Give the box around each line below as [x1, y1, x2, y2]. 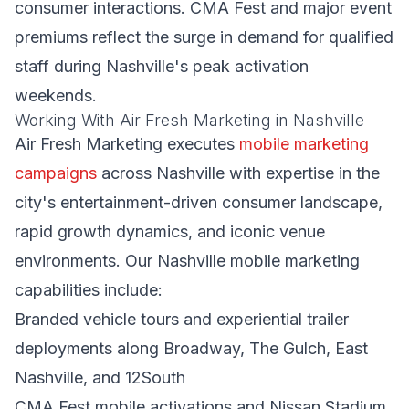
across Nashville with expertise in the [97, 163, 380, 183]
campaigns [15, 163, 97, 183]
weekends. [15, 86, 97, 105]
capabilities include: [15, 280, 163, 299]
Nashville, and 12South [15, 368, 185, 387]
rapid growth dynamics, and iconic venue [15, 222, 325, 241]
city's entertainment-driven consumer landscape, [15, 193, 383, 212]
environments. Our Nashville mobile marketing [15, 251, 360, 270]
